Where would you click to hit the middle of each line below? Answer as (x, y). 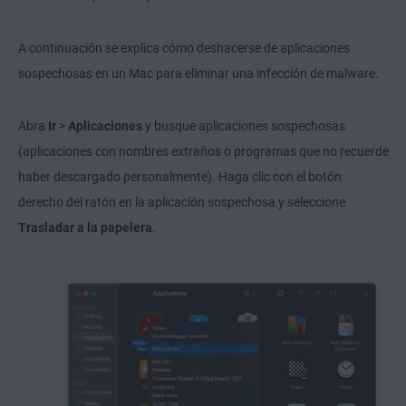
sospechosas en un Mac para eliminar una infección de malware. (198, 74)
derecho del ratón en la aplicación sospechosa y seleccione (182, 203)
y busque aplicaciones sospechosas (244, 126)
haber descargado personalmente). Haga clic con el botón (180, 177)
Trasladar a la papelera (85, 228)
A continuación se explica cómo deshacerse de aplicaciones (184, 48)
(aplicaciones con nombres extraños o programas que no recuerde (203, 152)
